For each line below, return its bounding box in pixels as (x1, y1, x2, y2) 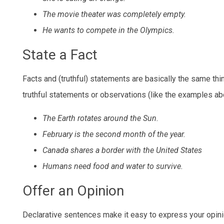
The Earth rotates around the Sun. (42, 113, 158, 123)
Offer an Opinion (22, 182, 124, 199)
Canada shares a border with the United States (42, 145, 202, 155)
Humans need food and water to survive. (42, 161, 183, 171)
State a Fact (22, 46, 97, 63)
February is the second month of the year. (42, 129, 185, 139)
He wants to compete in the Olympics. (42, 25, 174, 35)
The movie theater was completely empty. (42, 9, 186, 19)
